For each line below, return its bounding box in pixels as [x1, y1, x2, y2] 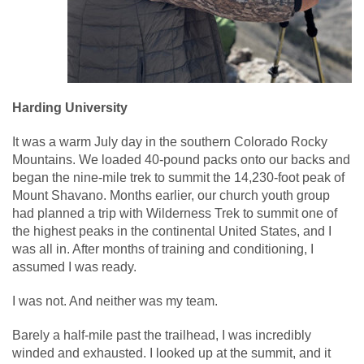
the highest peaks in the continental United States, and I [12, 223, 331, 238]
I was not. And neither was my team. [12, 293, 218, 308]
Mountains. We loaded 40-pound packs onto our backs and [12, 152, 350, 167]
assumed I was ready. [12, 259, 136, 274]
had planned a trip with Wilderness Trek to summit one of [12, 206, 337, 220]
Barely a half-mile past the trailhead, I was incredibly [12, 327, 311, 342]
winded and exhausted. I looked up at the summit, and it [12, 345, 331, 360]
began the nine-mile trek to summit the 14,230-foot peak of [12, 170, 344, 184]
